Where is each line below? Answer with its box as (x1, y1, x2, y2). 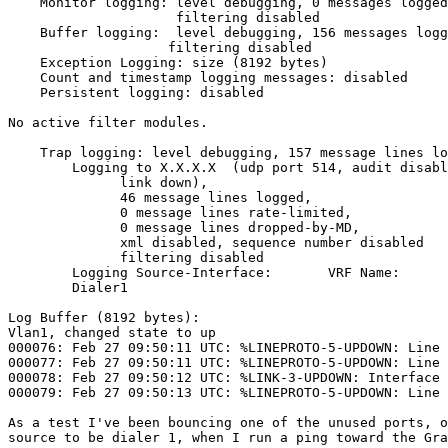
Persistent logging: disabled (8, 85, 40, 101)
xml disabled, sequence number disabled (8, 235, 120, 251)
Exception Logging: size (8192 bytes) (8, 55, 40, 71)
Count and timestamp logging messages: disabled (8, 70, 40, 86)
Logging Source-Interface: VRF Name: (8, 265, 72, 281)
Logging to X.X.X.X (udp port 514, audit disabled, (8, 160, 72, 176)
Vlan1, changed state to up (8, 325, 216, 341)
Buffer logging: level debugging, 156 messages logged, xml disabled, (8, 25, 40, 41)
